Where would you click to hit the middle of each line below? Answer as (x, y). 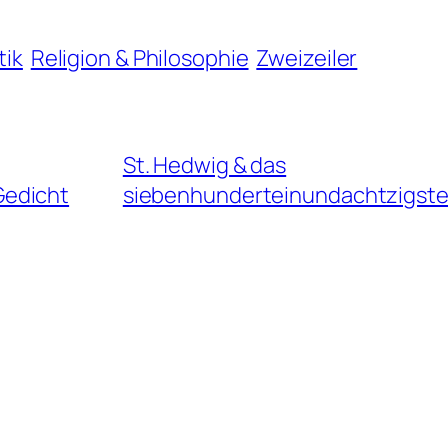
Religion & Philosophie (139, 57)
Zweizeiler (307, 57)
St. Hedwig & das (204, 164)
